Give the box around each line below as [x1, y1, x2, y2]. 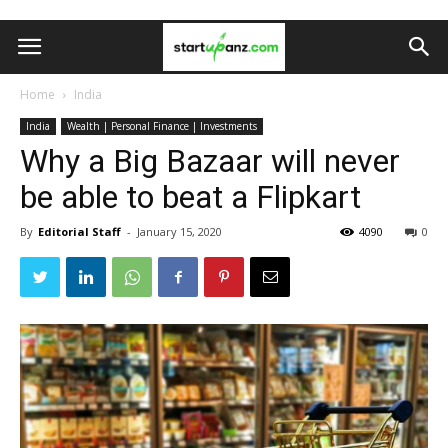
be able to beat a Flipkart [20, 178, 361, 216]
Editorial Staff [38, 224, 121, 239]
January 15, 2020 [137, 224, 222, 239]
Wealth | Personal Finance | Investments [67, 119, 257, 133]
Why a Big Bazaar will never [20, 142, 400, 180]
